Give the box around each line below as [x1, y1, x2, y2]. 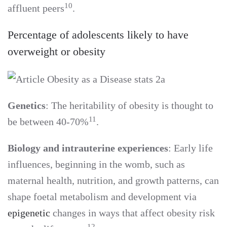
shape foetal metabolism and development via [8, 191, 197, 203]
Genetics [8, 100, 46, 111]
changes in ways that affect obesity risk [50, 207, 215, 219]
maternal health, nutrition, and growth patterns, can [8, 175, 219, 186]
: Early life [168, 142, 213, 154]
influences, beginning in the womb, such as [8, 159, 185, 170]
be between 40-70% [8, 116, 89, 128]
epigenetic [8, 207, 50, 219]
